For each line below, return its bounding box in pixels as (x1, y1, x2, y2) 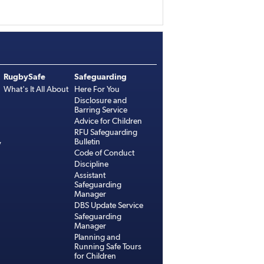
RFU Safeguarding (74, 127, 137, 137)
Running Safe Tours (74, 242, 141, 251)
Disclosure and (74, 95, 127, 105)
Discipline (74, 159, 108, 169)
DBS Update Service (74, 200, 143, 210)
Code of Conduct (74, 148, 134, 157)
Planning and (74, 232, 120, 242)
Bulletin (74, 137, 100, 146)
